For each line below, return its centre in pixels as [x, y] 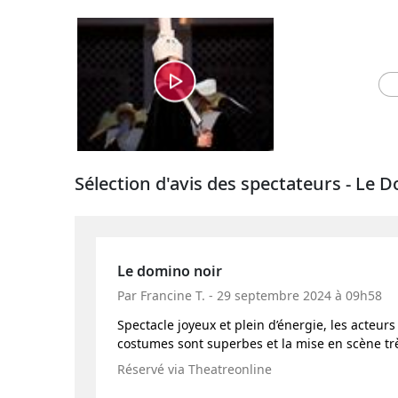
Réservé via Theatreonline [195, 369]
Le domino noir [170, 271]
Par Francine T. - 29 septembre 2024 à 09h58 [250, 295]
